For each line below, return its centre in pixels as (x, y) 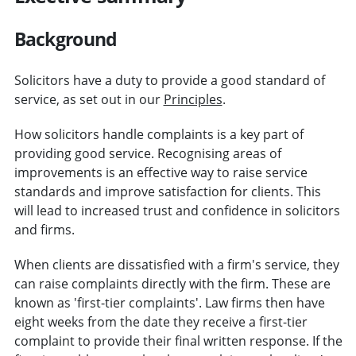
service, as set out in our (89, 99)
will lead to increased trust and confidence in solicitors (177, 210)
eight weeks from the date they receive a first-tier (161, 321)
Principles (193, 99)
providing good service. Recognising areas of (147, 153)
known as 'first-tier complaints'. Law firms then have (169, 302)
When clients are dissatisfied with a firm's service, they (176, 264)
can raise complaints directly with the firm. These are (172, 283)
